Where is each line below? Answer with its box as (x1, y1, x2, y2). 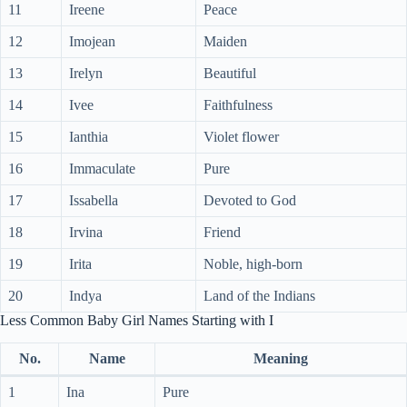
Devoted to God (203, 193, 296, 209)
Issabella (69, 193, 118, 209)
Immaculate (69, 161, 135, 177)
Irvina (69, 224, 103, 241)
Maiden (203, 34, 247, 50)
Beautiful (203, 65, 256, 82)
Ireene (69, 2, 104, 18)
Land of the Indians (203, 288, 315, 304)
